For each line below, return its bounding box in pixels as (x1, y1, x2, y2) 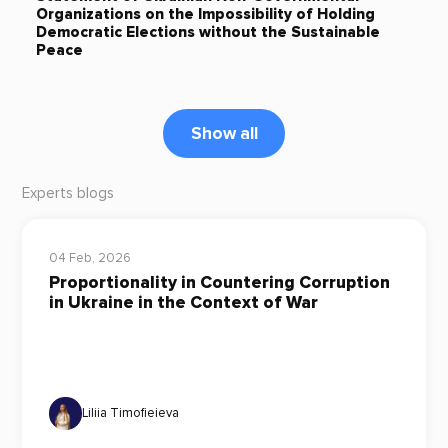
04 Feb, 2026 (48, 249, 131, 266)
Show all (190, 122, 258, 144)
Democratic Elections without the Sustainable (35, 22, 380, 42)
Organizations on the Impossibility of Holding (35, 4, 375, 24)
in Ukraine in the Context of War (48, 292, 318, 314)
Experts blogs (21, 184, 114, 203)
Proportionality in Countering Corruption (48, 272, 390, 294)
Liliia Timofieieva (82, 404, 180, 421)
